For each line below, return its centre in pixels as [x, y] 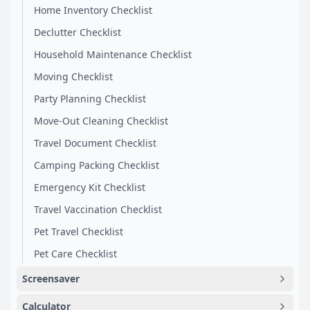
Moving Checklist [73, 76]
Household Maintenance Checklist [113, 54]
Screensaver [51, 279]
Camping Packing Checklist [97, 165]
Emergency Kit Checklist [90, 187]
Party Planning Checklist [90, 99]
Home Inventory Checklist [93, 10]
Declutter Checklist [77, 32]
